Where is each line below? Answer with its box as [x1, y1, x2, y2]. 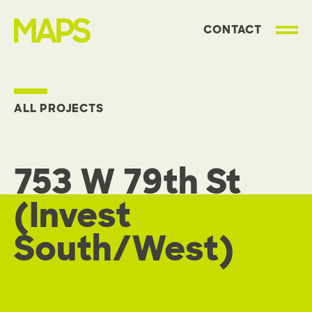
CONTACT [203, 22, 262, 38]
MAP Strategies [13, 42, 102, 57]
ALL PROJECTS [14, 101, 104, 116]
